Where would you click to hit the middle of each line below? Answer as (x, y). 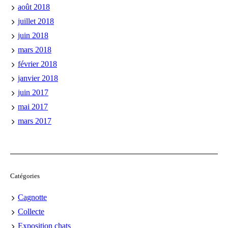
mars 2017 (35, 121)
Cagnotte (32, 197)
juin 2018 (33, 36)
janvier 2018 (38, 78)
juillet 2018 (36, 21)
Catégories (25, 176)
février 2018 (37, 64)
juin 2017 (33, 93)
